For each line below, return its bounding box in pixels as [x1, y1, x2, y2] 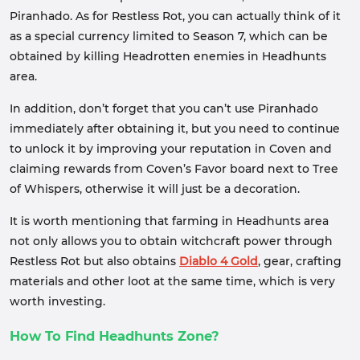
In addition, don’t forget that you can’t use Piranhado [10, 101, 318, 116]
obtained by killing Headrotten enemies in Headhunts [10, 49, 326, 63]
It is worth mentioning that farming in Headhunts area [10, 214, 329, 228]
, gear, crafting [258, 254, 342, 268]
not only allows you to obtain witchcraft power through [10, 234, 333, 248]
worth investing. [10, 294, 105, 309]
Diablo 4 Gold [179, 254, 258, 268]
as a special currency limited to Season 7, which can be [10, 29, 328, 43]
